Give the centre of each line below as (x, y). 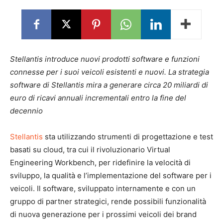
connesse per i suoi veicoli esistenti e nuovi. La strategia (110, 72)
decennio (26, 111)
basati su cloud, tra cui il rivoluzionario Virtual (90, 150)
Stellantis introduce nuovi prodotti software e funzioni (105, 59)
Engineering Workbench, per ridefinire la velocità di (100, 163)
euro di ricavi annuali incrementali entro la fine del (98, 98)
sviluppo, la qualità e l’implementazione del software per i (111, 175)
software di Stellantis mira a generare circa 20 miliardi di (109, 85)
